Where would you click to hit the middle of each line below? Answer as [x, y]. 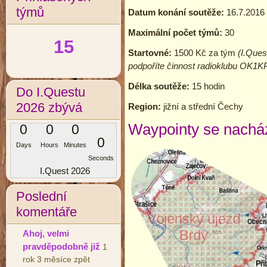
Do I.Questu [51, 92]
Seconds [101, 158]
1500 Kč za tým [205, 52]
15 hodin [208, 86]
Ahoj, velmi [46, 233]
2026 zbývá [49, 108]
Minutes [75, 145]
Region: [146, 106]
